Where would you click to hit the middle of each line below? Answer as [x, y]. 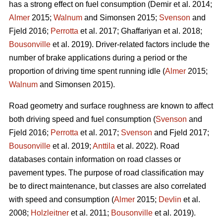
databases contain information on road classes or [95, 160]
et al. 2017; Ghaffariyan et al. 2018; [140, 31]
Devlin [170, 200]
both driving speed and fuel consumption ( [82, 119]
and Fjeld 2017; [181, 133]
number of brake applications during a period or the [98, 58]
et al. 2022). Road [147, 146]
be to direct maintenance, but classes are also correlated [108, 186]
